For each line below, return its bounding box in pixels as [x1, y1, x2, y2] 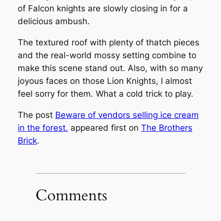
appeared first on [68, 122, 141, 133]
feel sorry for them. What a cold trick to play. [17, 89, 193, 99]
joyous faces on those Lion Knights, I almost [17, 76, 192, 86]
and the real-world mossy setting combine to [17, 50, 196, 61]
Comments [35, 184, 107, 206]
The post [17, 110, 55, 120]
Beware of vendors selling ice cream [55, 110, 199, 120]
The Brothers [141, 122, 192, 133]
